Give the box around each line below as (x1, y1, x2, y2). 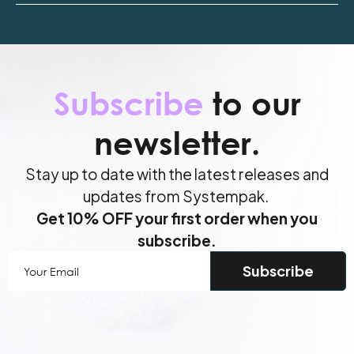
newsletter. (94, 123, 260, 162)
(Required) (40, 271, 104, 287)
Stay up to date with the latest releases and (25, 164, 329, 183)
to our (203, 84, 301, 122)
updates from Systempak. (83, 186, 271, 205)
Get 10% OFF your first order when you (36, 209, 318, 228)
